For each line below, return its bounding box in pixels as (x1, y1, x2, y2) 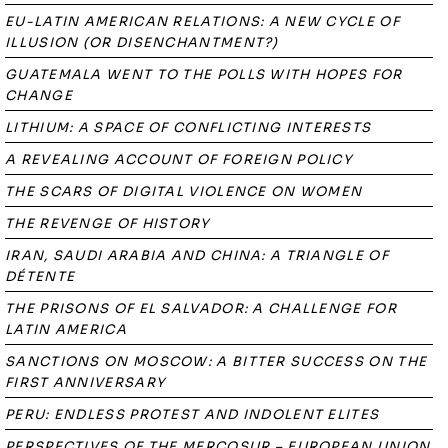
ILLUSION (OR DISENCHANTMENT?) (5, 34, 279, 51)
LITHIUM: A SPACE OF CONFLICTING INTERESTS (5, 119, 372, 136)
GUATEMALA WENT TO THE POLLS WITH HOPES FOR (5, 66, 403, 83)
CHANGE (5, 87, 73, 104)
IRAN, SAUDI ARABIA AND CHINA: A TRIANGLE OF (5, 247, 389, 264)
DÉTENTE (5, 268, 76, 285)
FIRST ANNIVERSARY (5, 374, 166, 391)
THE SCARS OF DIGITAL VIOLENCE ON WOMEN (5, 183, 363, 200)
